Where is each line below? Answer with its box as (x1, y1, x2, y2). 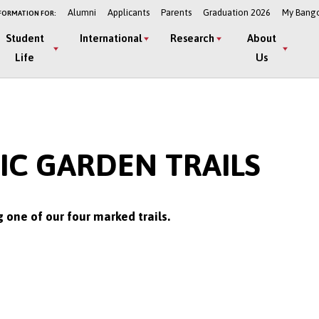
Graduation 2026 (202, 6, 271, 18)
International (79, 32, 142, 44)
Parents (160, 6, 192, 18)
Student (5, 32, 44, 44)
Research (169, 32, 214, 44)
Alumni (67, 6, 96, 18)
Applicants (107, 6, 150, 18)
